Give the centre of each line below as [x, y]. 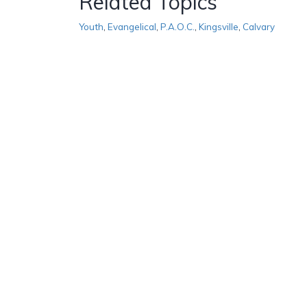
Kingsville [219, 26]
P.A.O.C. [177, 26]
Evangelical [132, 26]
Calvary [259, 26]
